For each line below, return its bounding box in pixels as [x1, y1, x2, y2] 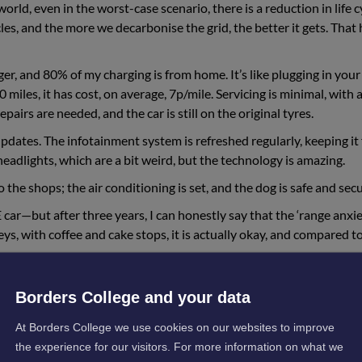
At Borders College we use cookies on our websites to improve [15, 320, 335, 334]
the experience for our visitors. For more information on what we [15, 339, 343, 353]
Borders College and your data [15, 288, 250, 306]
